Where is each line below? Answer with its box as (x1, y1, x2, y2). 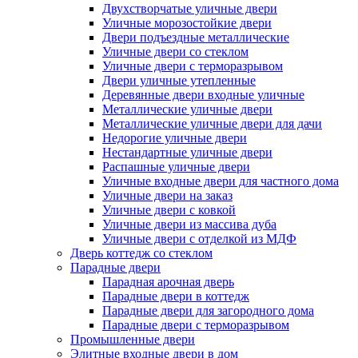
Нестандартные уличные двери (102, 145, 272, 160)
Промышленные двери (70, 332, 195, 347)
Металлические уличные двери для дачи (102, 117, 322, 131)
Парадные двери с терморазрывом (102, 318, 289, 332)
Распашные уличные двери (102, 160, 250, 174)
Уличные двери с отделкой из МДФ (102, 232, 296, 246)
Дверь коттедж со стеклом (70, 246, 213, 261)
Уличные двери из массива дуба (102, 217, 276, 232)
